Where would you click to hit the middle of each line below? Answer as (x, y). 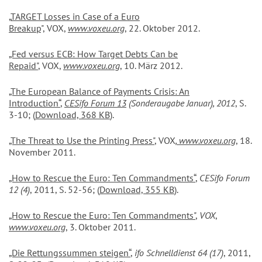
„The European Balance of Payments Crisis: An (99, 92)
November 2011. (42, 152)
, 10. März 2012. (151, 66)
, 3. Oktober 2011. (101, 227)
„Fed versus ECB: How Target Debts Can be (93, 54)
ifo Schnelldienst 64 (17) (179, 253)
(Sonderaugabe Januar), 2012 (181, 103)
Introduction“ (35, 103)
